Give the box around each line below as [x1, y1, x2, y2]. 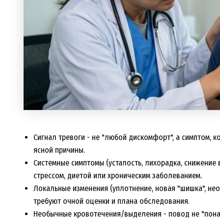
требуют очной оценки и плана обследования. [33, 196, 190, 206]
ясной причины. [33, 145, 85, 155]
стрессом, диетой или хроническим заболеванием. [33, 171, 202, 181]
